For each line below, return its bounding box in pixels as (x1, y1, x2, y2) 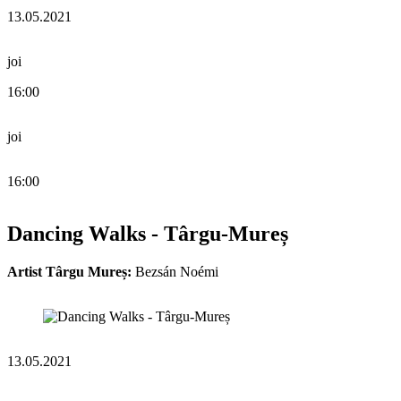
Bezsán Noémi (132, 263, 218, 279)
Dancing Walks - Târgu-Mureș (7, 221, 288, 245)
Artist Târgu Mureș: (7, 263, 132, 279)
